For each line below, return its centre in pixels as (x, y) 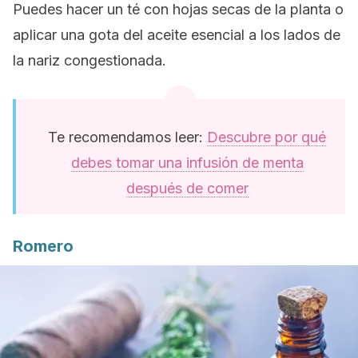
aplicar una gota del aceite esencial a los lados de (177, 35)
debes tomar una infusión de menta (187, 163)
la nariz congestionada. (89, 60)
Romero (43, 246)
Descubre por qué (267, 137)
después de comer (187, 188)
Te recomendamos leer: (127, 137)
